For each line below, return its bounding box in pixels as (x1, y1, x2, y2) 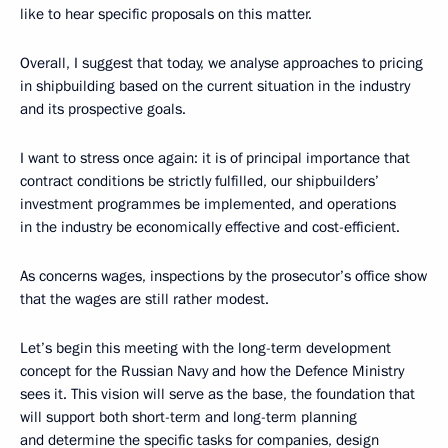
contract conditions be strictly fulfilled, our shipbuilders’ (20, 171, 379, 191)
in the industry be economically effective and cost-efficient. (20, 217, 400, 237)
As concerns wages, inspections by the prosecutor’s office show (20, 266, 427, 286)
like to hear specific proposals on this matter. (20, 4, 312, 24)
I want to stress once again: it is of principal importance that (20, 148, 410, 168)
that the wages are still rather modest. (20, 289, 269, 309)
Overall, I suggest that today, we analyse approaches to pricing (20, 53, 423, 73)
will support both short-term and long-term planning (20, 407, 357, 427)
